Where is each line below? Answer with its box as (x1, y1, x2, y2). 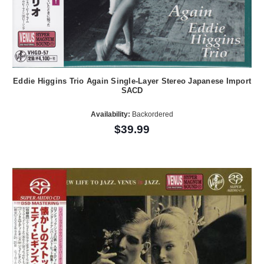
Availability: (91, 110, 130, 118)
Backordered (130, 110, 173, 118)
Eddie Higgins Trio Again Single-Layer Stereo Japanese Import (13, 77, 251, 86)
